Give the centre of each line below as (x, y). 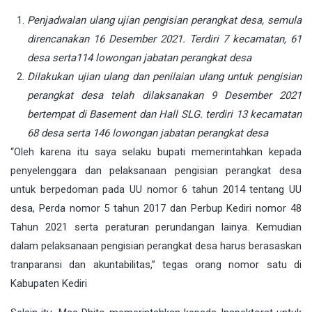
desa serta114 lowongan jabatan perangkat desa (139, 58)
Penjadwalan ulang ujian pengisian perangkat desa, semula (164, 21)
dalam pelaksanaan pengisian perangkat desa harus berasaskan (156, 246)
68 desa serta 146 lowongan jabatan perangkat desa (148, 133)
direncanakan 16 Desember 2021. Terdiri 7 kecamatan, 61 (164, 39)
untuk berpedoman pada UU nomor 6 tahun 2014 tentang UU (156, 190)
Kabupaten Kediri (49, 284)
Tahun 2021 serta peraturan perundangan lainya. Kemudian (156, 227)
